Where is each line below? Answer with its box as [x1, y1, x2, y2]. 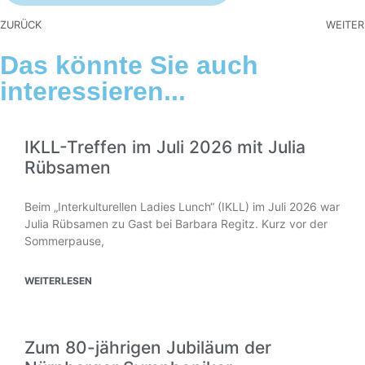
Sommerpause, [24, 234, 104, 248]
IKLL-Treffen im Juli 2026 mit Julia [24, 137, 306, 158]
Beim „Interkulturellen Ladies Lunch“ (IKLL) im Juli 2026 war [24, 200, 340, 214]
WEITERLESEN [24, 275, 92, 288]
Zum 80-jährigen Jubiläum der [24, 337, 271, 358]
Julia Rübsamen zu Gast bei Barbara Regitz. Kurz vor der [24, 217, 328, 231]
